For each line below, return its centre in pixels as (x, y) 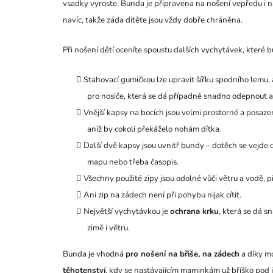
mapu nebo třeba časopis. (133, 162)
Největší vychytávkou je (127, 211)
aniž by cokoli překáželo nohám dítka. (154, 129)
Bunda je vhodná (94, 254)
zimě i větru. (108, 228)
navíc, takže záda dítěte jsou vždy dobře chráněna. (153, 20)
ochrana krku (194, 211)
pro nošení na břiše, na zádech (183, 254)
